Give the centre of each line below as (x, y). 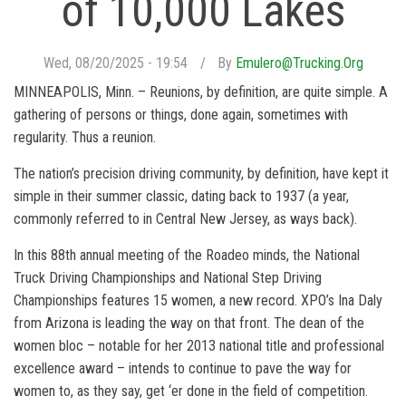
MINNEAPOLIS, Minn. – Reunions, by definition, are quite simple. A (201, 92)
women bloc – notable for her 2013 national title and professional (199, 346)
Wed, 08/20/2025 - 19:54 (115, 63)
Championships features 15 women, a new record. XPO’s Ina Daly (198, 300)
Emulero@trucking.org (299, 63)
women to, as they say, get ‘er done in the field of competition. (193, 391)
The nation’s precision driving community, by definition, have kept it (201, 174)
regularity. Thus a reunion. (87, 137)
